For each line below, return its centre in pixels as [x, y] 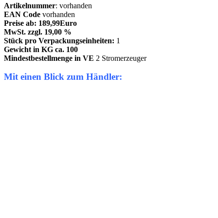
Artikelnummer [30, 5]
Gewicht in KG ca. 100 [41, 49]
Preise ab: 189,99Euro [40, 23]
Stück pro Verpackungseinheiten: [60, 40]
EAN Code [22, 14]
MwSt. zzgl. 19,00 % [38, 32]
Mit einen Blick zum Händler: [63, 77]
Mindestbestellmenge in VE [49, 58]
